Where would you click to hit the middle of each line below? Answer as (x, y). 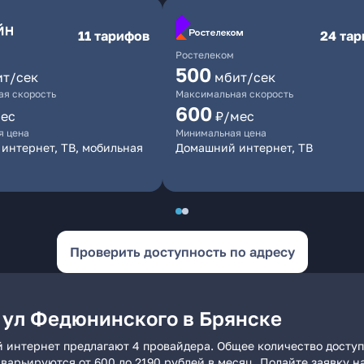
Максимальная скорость (234, 94)
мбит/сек (245, 77)
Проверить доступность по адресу (182, 252)
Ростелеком (205, 55)
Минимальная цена (221, 133)
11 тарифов (114, 36)
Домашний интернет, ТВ (244, 147)
